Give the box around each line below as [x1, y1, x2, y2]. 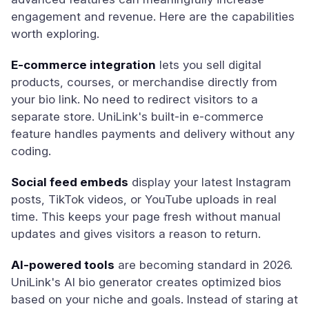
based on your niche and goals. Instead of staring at [11, 292, 298, 306]
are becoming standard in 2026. [114, 258, 292, 272]
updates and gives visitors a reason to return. [11, 227, 261, 241]
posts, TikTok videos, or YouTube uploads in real [11, 192, 277, 206]
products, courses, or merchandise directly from [11, 75, 277, 89]
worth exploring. [11, 27, 99, 41]
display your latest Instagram [128, 175, 291, 189]
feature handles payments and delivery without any [11, 127, 295, 141]
